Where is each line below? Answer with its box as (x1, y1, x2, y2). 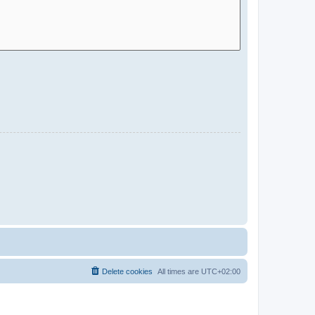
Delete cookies (102, 266, 153, 276)
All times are (157, 266, 201, 276)
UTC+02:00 (201, 266, 240, 276)
